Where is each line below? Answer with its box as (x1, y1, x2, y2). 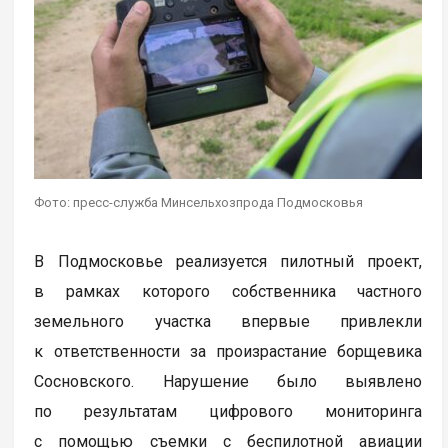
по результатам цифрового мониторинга (34, 401, 423, 421)
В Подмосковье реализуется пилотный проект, (34, 251, 423, 271)
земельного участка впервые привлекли (34, 311, 423, 331)
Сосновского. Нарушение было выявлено (34, 371, 423, 391)
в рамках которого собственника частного (34, 281, 423, 301)
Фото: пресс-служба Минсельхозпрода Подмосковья (34, 194, 364, 210)
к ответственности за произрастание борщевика (34, 341, 423, 361)
